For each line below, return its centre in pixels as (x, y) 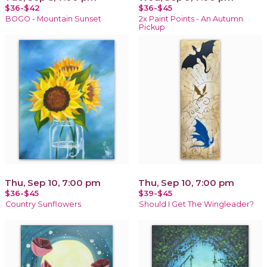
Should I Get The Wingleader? (196, 204)
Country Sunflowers (43, 204)
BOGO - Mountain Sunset (53, 18)
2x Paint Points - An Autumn (191, 18)
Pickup (152, 27)
